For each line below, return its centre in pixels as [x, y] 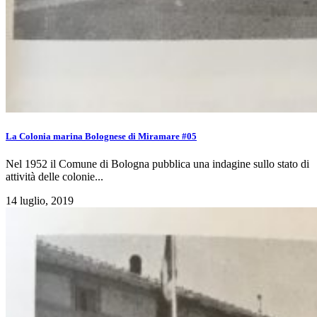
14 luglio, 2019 [40, 201]
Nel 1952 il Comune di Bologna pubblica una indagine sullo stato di [157, 164]
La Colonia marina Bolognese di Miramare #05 [101, 137]
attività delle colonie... [54, 177]
